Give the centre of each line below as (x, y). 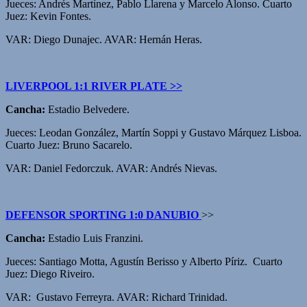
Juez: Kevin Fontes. (48, 16)
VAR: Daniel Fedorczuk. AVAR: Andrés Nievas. (111, 168)
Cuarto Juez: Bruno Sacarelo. (69, 145)
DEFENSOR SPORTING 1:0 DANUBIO (103, 214)
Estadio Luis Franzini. (94, 238)
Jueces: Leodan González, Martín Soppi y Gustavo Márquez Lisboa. (153, 132)
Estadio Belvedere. (87, 109)
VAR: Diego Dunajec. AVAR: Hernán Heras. (104, 39)
